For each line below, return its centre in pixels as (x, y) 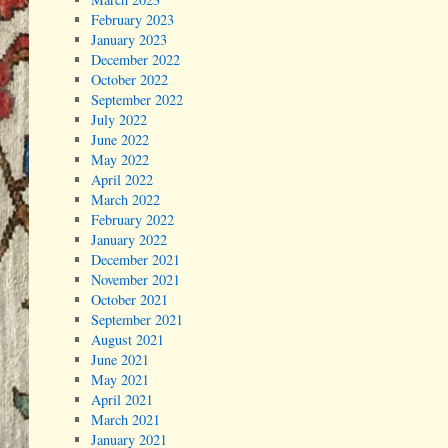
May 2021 (120, 380)
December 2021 (136, 260)
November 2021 (136, 280)
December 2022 (136, 60)
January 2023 (129, 40)
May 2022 (120, 160)
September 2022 (137, 100)
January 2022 (129, 240)
